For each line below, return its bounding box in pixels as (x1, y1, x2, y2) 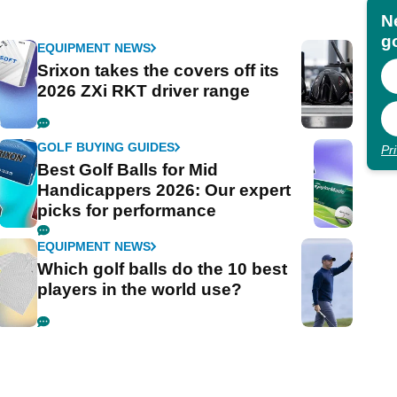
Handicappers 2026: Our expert (37, 181, 292, 200)
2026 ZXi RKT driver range (37, 82, 251, 101)
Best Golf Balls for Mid (37, 160, 219, 180)
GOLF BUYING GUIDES (37, 140, 175, 155)
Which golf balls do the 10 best (37, 260, 288, 279)
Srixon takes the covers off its (37, 61, 280, 81)
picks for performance (37, 201, 217, 221)
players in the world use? (37, 280, 243, 300)
